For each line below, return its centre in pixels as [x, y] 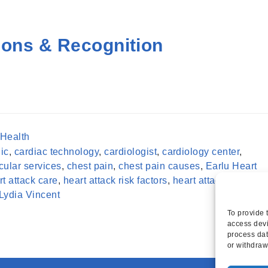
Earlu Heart [231, 166]
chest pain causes [159, 166]
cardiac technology [57, 151]
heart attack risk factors [115, 180]
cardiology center [201, 151]
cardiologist [131, 151]
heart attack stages [215, 180]
